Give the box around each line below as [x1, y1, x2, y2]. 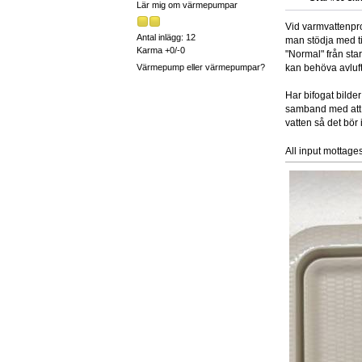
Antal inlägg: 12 [136, 32, 196, 42]
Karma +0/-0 [136, 44, 185, 55]
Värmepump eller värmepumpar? [136, 62, 265, 73]
